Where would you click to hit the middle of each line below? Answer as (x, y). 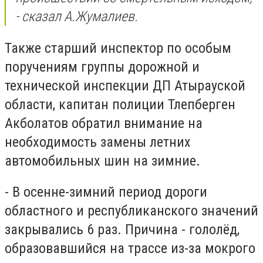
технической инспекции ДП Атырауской (125, 85)
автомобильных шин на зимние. (104, 161)
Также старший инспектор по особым (118, 48)
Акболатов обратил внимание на (104, 123)
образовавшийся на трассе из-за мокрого (130, 249)
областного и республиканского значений (131, 211)
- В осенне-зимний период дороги (106, 192)
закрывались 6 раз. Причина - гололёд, (122, 230)
